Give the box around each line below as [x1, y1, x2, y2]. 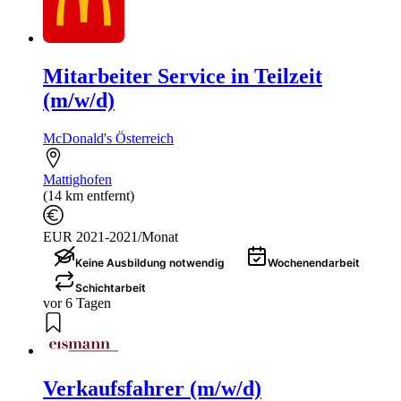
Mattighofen [43, 172, 112, 188]
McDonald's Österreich [43, 131, 174, 147]
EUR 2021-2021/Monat [43, 229, 178, 245]
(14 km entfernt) [43, 188, 134, 204]
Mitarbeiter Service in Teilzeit [43, 64, 322, 89]
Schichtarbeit [75, 281, 146, 295]
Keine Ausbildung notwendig [75, 256, 225, 270]
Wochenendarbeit [268, 256, 360, 270]
